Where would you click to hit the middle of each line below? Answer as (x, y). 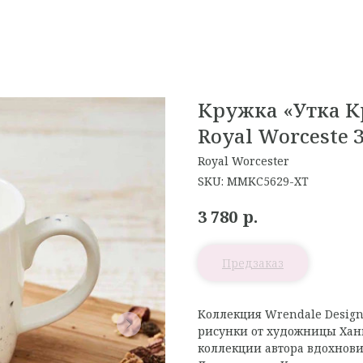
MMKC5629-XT (268, 181)
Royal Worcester (243, 161)
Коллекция (231, 314)
